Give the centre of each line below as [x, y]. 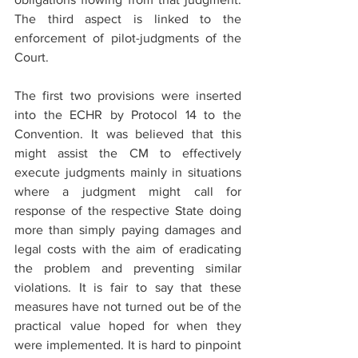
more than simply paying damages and [128, 230]
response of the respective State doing [128, 211]
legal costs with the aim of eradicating [128, 249]
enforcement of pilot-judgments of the [128, 38]
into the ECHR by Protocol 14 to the [128, 115]
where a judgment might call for [128, 191]
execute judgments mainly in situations [128, 172]
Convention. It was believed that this [128, 134]
